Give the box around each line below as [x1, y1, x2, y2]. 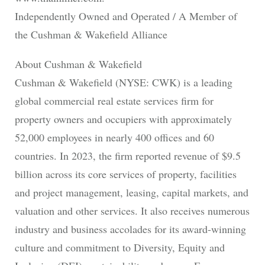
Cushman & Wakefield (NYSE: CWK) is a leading [14, 75, 232, 89]
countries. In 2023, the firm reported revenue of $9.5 [14, 148, 241, 163]
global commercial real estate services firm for [14, 93, 214, 108]
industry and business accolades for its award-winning [14, 221, 246, 236]
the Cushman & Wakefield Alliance [14, 27, 167, 41]
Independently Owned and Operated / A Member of [14, 8, 237, 23]
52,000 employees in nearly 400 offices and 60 [14, 130, 214, 144]
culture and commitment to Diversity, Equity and [14, 240, 225, 254]
